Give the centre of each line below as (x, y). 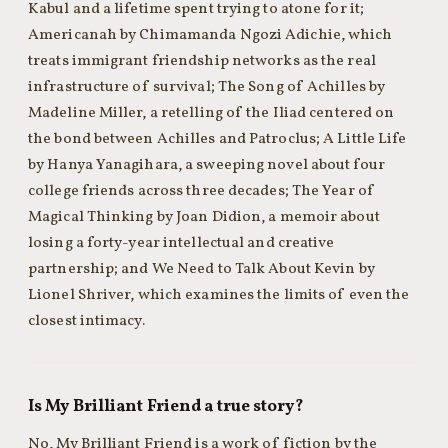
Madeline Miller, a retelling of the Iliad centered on (211, 113)
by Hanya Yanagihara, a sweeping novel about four (206, 165)
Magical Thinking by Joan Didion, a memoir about (204, 217)
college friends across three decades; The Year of (201, 191)
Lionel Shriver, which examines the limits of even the (219, 295)
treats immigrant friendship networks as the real (202, 61)
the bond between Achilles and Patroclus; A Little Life (217, 139)
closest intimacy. (86, 321)
